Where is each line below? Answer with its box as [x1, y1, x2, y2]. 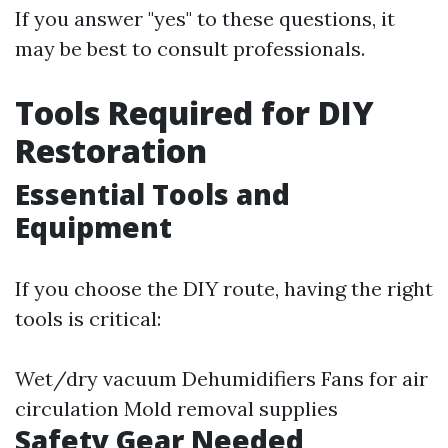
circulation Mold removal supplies [15, 396, 338, 421]
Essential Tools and [15, 175, 290, 213]
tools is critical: [15, 306, 161, 331]
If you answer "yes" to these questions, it [15, 6, 395, 31]
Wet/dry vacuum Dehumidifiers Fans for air [15, 366, 428, 391]
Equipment [15, 208, 172, 246]
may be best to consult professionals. [15, 36, 365, 61]
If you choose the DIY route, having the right [15, 276, 433, 301]
